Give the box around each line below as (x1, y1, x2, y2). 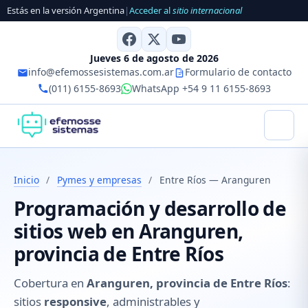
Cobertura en (14, 275, 87, 291)
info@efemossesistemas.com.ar (27, 65, 174, 78)
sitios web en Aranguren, (14, 218, 243, 245)
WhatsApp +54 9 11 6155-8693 (131, 81, 271, 95)
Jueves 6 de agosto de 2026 (89, 51, 219, 65)
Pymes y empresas (56, 173, 142, 186)
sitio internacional (173, 4, 242, 17)
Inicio (14, 173, 39, 186)
